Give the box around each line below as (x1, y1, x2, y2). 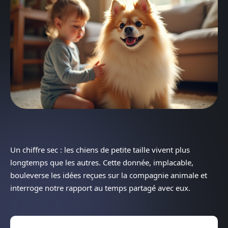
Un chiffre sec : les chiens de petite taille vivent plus (10, 144, 190, 155)
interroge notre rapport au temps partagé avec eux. (10, 182, 190, 193)
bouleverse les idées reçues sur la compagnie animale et (10, 169, 207, 180)
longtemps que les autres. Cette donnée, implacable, (10, 157, 193, 167)
